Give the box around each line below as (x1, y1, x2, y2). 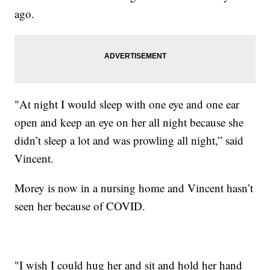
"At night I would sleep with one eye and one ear (14, 96, 240, 112)
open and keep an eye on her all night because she (14, 115, 244, 130)
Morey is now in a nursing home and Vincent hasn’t (14, 180, 254, 196)
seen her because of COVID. (14, 198, 146, 214)
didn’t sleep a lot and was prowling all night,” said (14, 133, 244, 148)
